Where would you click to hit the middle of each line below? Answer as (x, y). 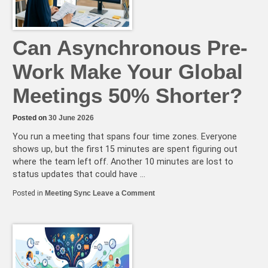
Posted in (29, 194)
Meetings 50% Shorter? (127, 95)
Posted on (31, 118)
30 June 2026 (71, 118)
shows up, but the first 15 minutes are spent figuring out (125, 149)
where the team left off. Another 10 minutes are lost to (123, 162)
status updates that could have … (79, 174)
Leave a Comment (124, 194)
